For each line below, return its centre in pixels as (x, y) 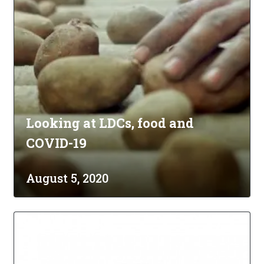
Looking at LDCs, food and (110, 123)
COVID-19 (56, 143)
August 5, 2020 (67, 178)
